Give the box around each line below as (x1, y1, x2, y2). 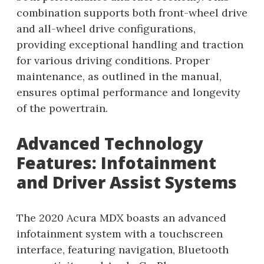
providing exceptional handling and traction (16, 38, 243, 52)
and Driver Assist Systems (16, 171, 237, 194)
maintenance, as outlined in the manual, (16, 70, 222, 84)
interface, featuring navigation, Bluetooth (16, 243, 229, 257)
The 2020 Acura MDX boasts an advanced (16, 211, 226, 225)
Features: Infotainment (16, 151, 216, 174)
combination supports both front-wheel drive (16, 6, 247, 20)
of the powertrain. (16, 101, 108, 115)
